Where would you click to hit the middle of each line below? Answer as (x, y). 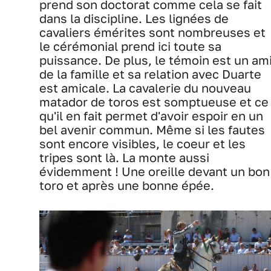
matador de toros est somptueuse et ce (154, 102)
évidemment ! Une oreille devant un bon (155, 172)
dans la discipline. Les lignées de (134, 19)
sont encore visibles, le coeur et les (142, 144)
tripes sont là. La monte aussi (124, 158)
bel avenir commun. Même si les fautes (152, 130)
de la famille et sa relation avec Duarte (150, 74)
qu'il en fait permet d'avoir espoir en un (151, 116)
